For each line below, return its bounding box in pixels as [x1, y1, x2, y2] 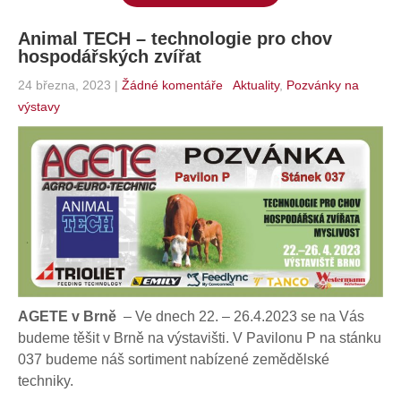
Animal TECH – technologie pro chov [18, 29, 332, 48]
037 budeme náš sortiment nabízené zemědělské [18, 352, 329, 368]
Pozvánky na [286, 78, 359, 92]
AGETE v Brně [18, 309, 116, 325]
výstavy [18, 99, 60, 114]
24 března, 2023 [18, 78, 111, 92]
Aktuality [233, 78, 279, 92]
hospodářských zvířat [18, 47, 201, 66]
